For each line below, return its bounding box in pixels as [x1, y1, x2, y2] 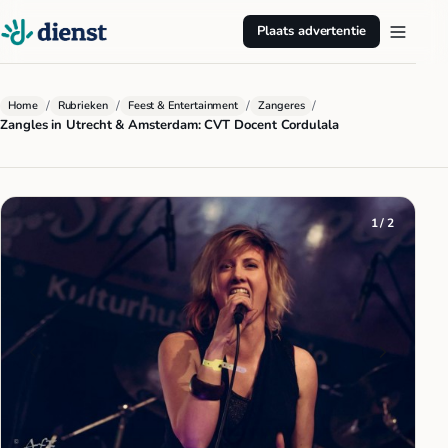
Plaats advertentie [257, 22, 366, 40]
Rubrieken [57, 98, 108, 113]
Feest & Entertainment [127, 98, 239, 113]
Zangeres [258, 98, 305, 113]
